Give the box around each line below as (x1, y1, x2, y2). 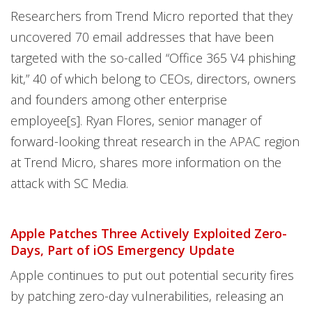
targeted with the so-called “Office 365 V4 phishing (10, 49, 295, 66)
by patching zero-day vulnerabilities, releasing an (10, 288, 283, 304)
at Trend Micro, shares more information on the (10, 154, 281, 171)
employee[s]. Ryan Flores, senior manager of (10, 112, 261, 129)
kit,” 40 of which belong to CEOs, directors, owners (10, 70, 296, 87)
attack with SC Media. (10, 175, 128, 192)
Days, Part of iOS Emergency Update (10, 242, 235, 258)
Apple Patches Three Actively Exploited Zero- (10, 225, 287, 242)
